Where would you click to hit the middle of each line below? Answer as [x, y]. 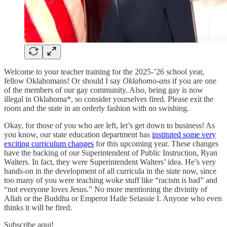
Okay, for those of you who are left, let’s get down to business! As [109, 125]
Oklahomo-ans [146, 81]
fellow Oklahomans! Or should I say [63, 81]
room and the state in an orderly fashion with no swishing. [97, 108]
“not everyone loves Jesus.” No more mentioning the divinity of [106, 189]
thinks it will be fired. [38, 207]
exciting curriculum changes [49, 143]
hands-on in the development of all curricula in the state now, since [110, 171]
